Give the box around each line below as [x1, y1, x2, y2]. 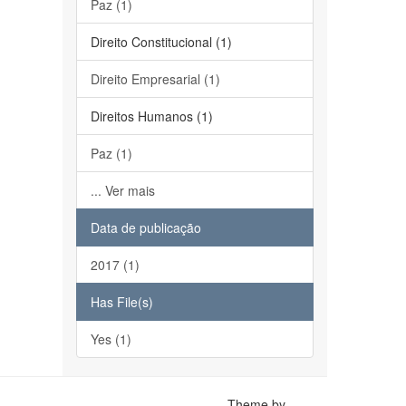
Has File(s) [90, 293, 153, 311]
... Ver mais [90, 181, 155, 199]
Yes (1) [90, 330, 131, 348]
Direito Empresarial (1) [90, 70, 220, 88]
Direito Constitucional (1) [90, 33, 232, 51]
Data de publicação [90, 218, 201, 237]
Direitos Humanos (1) [90, 107, 213, 125]
